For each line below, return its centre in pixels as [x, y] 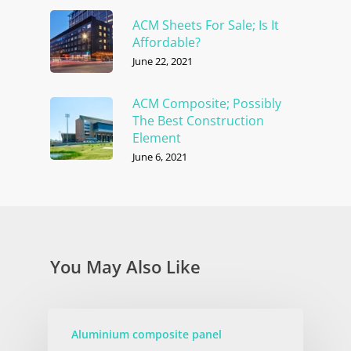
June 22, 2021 [163, 61]
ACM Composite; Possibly [207, 103]
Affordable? [166, 42]
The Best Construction [198, 120]
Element [157, 138]
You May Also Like [125, 266]
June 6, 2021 [160, 156]
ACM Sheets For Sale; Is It [206, 25]
